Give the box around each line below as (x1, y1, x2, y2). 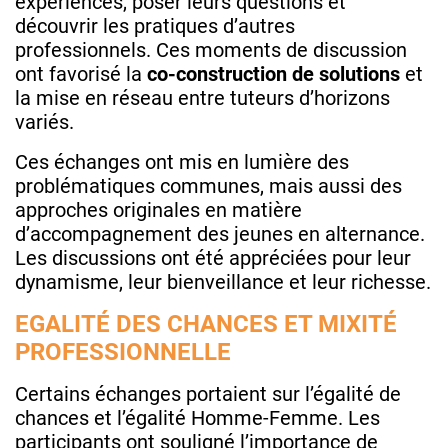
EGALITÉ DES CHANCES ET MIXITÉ (15, 309, 397, 338)
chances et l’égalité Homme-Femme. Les (15, 405, 380, 430)
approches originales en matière (15, 197, 302, 222)
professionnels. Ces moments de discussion (15, 37, 407, 62)
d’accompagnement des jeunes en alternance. (15, 221, 425, 246)
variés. (15, 109, 74, 134)
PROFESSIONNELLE (15, 337, 231, 366)
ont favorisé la (15, 61, 147, 86)
